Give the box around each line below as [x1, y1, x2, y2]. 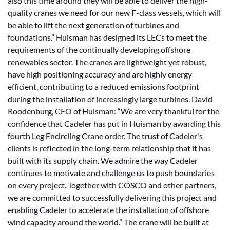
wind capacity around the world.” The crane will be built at [8, 217, 209, 227]
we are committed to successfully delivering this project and [8, 193, 217, 202]
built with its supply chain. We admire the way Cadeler [8, 156, 198, 165]
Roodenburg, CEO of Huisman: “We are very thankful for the [8, 106, 219, 116]
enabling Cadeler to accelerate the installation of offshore [8, 205, 209, 215]
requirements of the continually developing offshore [8, 45, 190, 54]
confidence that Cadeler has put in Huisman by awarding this [8, 119, 221, 128]
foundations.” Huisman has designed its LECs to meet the [8, 32, 207, 42]
